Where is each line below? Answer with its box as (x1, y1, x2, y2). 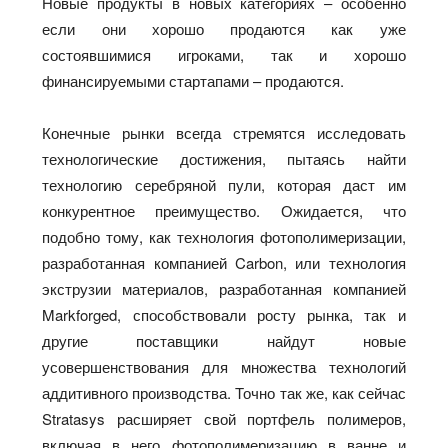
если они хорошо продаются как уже (42, 17, 406, 39)
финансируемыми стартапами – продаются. (42, 69, 349, 91)
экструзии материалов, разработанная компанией (42, 277, 406, 299)
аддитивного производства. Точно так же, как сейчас (42, 381, 406, 403)
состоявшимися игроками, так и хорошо (42, 43, 406, 65)
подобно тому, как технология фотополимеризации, (42, 225, 406, 247)
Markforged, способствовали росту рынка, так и (42, 303, 406, 325)
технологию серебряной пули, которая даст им (42, 173, 406, 195)
